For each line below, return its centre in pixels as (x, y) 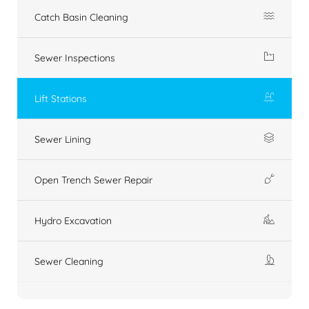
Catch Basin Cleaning (81, 17)
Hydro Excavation (73, 220)
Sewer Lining (63, 139)
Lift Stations (61, 98)
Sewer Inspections (75, 58)
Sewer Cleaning (69, 261)
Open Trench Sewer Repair (93, 180)
